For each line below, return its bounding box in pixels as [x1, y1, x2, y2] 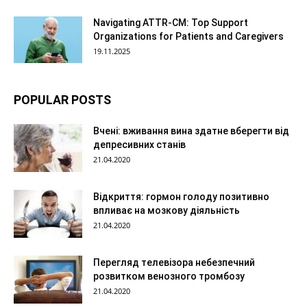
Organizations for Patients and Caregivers [93, 31, 284, 42]
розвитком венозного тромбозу [93, 271, 245, 282]
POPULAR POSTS [14, 93, 111, 107]
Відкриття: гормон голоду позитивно [93, 191, 269, 202]
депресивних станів [93, 139, 186, 150]
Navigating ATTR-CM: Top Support [93, 17, 248, 28]
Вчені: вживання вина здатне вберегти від [93, 125, 289, 136]
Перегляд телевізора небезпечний [93, 257, 255, 268]
